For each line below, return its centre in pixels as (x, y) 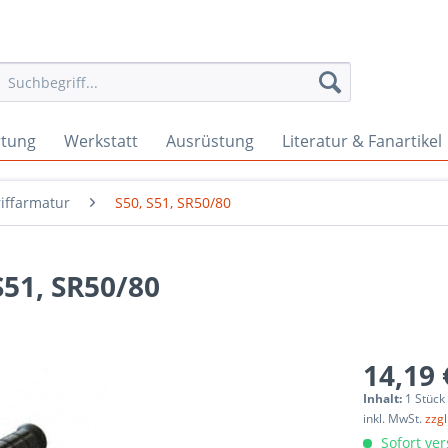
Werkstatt (101, 141)
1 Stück (425, 398)
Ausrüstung (210, 141)
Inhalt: (384, 398)
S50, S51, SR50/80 (173, 202)
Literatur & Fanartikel (362, 141)
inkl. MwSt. (394, 418)
